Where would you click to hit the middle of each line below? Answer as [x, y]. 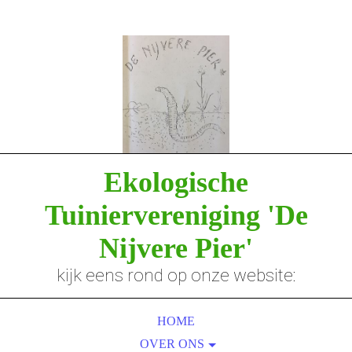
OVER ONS [172, 344]
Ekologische [176, 182]
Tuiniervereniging [156, 215]
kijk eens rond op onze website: [176, 275]
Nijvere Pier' [176, 248]
